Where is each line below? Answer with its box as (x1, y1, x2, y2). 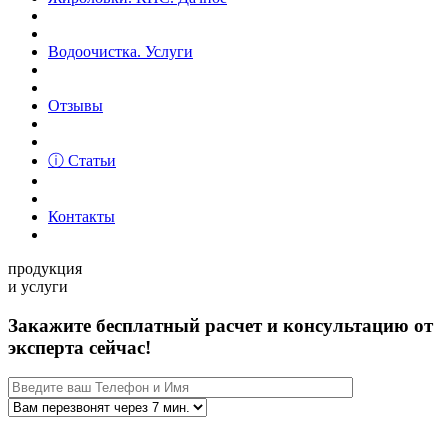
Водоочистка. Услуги (48, 43, 193, 60)
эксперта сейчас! (8, 336, 151, 358)
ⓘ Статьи (48, 152, 116, 169)
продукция (8, 260, 82, 277)
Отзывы (48, 97, 103, 114)
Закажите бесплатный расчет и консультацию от (8, 314, 433, 336)
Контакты (48, 208, 115, 225)
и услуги (8, 278, 68, 295)
